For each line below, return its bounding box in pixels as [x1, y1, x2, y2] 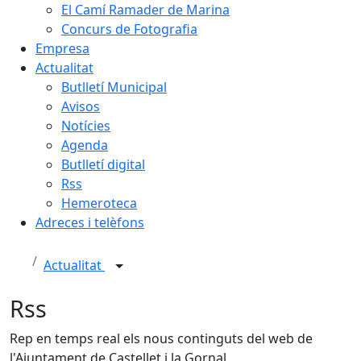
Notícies [61, 117, 110, 135]
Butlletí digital [61, 156, 145, 173]
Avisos [61, 98, 100, 115]
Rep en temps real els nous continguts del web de [10, 330, 313, 347]
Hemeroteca [61, 194, 137, 212]
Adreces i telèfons [35, 214, 144, 231]
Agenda [61, 136, 108, 154]
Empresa [35, 39, 89, 57]
